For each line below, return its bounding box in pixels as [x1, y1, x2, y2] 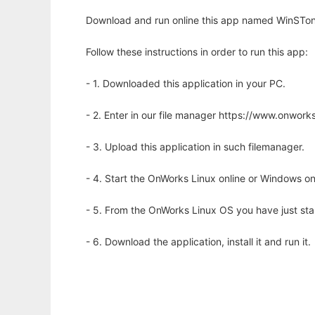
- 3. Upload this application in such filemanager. [86, 141, 304, 153]
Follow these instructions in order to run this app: [86, 46, 308, 58]
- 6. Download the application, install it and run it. [86, 236, 311, 248]
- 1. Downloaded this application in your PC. [86, 77, 285, 90]
